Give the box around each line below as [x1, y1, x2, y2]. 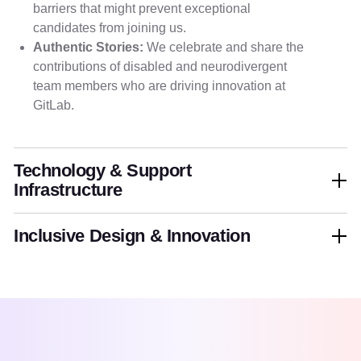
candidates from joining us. [33, 21, 186, 35]
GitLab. [33, 98, 74, 112]
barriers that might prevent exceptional [33, 2, 251, 15]
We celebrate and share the [143, 40, 304, 54]
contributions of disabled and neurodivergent [33, 60, 287, 73]
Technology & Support [14, 160, 192, 180]
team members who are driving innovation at [33, 79, 285, 93]
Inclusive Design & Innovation [14, 226, 251, 246]
